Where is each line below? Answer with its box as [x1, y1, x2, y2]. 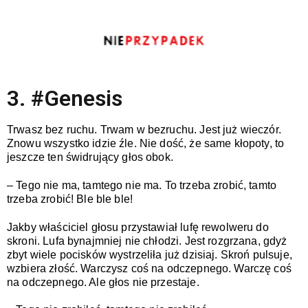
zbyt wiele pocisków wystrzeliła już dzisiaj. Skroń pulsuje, [7, 248, 292, 261]
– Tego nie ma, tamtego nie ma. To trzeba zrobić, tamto [7, 179, 277, 191]
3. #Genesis [7, 85, 122, 111]
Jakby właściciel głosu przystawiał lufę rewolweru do [7, 221, 269, 233]
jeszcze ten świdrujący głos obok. [7, 151, 173, 163]
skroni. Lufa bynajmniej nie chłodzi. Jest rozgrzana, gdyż [7, 234, 287, 247]
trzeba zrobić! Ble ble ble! [7, 192, 136, 205]
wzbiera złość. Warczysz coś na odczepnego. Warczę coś [7, 262, 291, 274]
